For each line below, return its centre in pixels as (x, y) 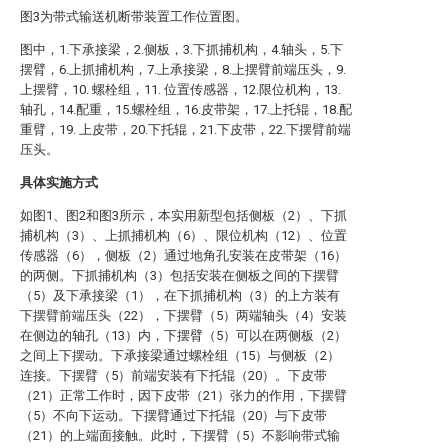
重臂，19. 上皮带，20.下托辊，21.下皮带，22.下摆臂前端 (185, 129)
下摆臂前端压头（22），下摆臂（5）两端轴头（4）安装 (183, 315)
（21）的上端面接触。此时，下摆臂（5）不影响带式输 (180, 435)
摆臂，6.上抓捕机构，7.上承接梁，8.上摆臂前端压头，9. (183, 69)
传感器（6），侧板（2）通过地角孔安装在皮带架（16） (183, 255)
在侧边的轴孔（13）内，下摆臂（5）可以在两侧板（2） (183, 335)
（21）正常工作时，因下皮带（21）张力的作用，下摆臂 (183, 395)
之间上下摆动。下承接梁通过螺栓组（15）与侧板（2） (180, 355)
